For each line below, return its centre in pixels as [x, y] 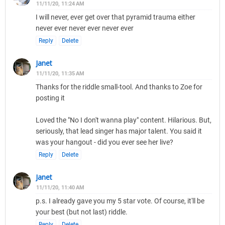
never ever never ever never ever [85, 28]
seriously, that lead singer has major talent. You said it [119, 131]
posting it [50, 98]
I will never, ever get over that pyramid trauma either [116, 17]
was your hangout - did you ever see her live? [104, 142]
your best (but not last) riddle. [82, 212]
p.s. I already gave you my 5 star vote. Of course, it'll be [120, 201]
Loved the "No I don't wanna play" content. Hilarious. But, [124, 120]
